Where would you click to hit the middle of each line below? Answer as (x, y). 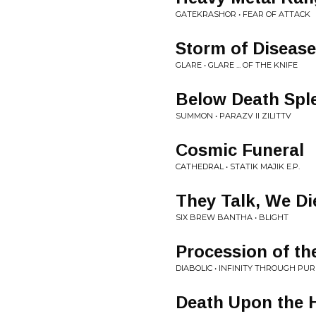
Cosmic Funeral (240, 150)
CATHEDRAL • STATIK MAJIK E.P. (238, 167)
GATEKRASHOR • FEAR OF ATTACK (243, 14)
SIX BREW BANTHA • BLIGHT (232, 218)
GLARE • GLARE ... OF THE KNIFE (237, 65)
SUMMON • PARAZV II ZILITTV (233, 116)
